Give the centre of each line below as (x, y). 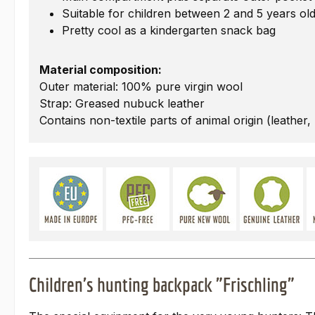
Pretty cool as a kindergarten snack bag (169, 31)
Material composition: (101, 70)
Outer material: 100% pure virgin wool (141, 87)
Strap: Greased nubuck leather (122, 104)
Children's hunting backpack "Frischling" (162, 285)
